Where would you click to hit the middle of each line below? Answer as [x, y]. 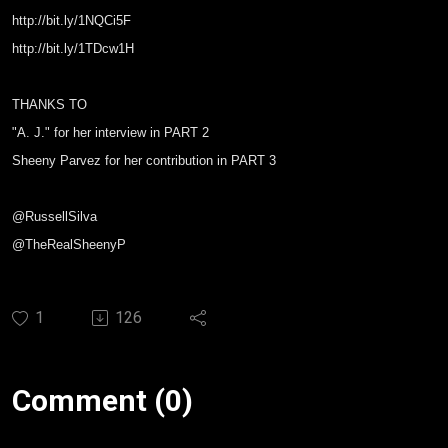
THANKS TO [49, 104]
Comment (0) [102, 400]
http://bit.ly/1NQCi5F [73, 20]
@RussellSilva [54, 216]
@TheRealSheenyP [69, 244]
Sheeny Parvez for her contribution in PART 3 [144, 160]
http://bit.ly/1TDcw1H [73, 48]
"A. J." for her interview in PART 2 [110, 132]
